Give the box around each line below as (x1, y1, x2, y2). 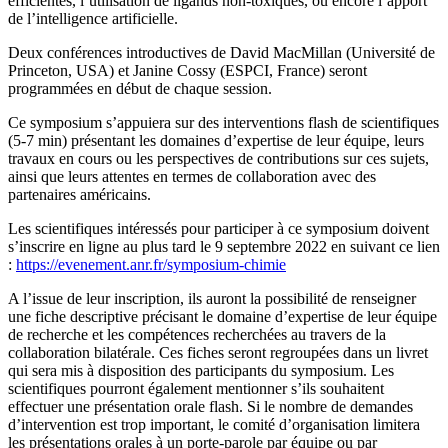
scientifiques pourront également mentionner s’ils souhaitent (8, 380, 384, 398)
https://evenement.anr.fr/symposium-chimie (16, 256, 286, 274)
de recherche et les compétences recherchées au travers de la (8, 326, 386, 344)
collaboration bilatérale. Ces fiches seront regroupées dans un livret (8, 344, 428, 362)
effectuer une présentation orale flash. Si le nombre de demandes (8, 398, 413, 416)
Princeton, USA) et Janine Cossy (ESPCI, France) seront (8, 62, 367, 80)
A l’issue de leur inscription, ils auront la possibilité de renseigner (8, 290, 416, 308)
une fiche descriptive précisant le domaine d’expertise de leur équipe (8, 308, 437, 326)
